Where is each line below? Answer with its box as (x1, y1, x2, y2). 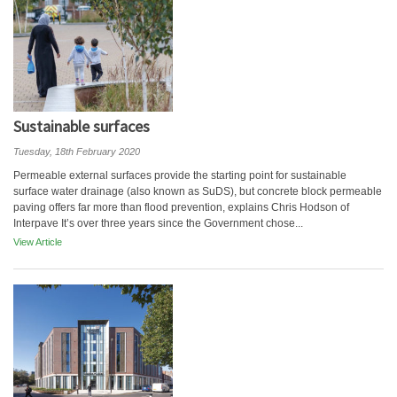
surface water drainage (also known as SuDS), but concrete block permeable (13, 185, 382, 198)
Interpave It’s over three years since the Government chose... (13, 217, 303, 230)
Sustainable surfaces (13, 116, 150, 136)
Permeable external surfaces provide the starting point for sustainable (13, 169, 346, 182)
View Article (13, 237, 62, 247)
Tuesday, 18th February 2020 (13, 146, 140, 157)
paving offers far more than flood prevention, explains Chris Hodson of (13, 201, 349, 214)
